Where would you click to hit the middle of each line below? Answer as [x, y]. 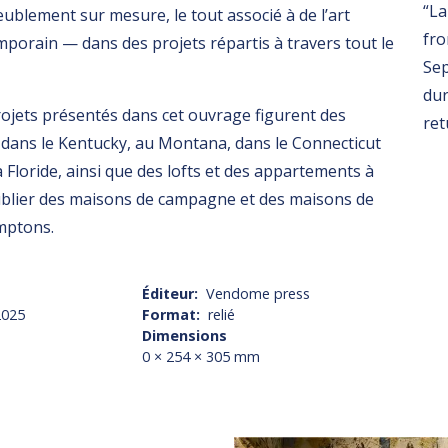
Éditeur [168, 294]
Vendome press [257, 294]
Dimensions [185, 336]
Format [169, 315]
